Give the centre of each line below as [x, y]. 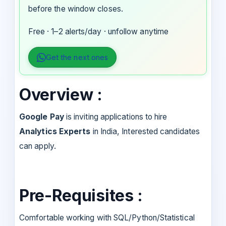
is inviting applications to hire [116, 117]
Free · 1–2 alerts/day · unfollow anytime [98, 32]
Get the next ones [77, 58]
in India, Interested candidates [146, 132]
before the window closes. [75, 9]
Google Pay [42, 117]
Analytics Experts [56, 132]
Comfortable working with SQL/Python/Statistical [107, 218]
